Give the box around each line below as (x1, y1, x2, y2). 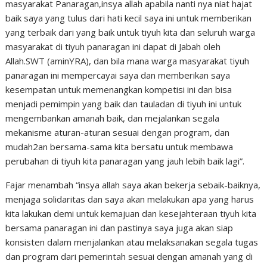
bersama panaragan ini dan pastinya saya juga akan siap (5, 222, 234, 234)
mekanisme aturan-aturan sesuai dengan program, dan (5, 126, 230, 138)
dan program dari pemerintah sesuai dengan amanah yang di (5, 250, 253, 262)
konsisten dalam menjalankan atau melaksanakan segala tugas (5, 236, 259, 248)
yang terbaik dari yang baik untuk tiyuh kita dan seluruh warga (5, 26, 256, 38)
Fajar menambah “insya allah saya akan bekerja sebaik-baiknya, (5, 179, 261, 191)
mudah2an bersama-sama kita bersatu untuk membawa (5, 141, 234, 153)
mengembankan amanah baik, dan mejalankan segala (5, 112, 220, 124)
